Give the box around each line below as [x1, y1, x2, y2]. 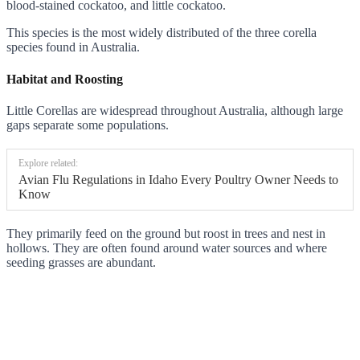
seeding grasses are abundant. [6, 256, 156, 269]
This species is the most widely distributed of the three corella [6, 26, 317, 40]
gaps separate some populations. [6, 118, 169, 132]
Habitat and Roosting [6, 72, 123, 86]
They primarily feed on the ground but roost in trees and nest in [6, 227, 325, 240]
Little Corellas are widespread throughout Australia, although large [6, 104, 343, 117]
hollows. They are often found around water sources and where [6, 241, 327, 255]
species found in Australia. [6, 40, 140, 55]
